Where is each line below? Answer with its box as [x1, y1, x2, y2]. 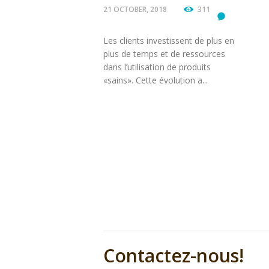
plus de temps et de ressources [103, 47, 225, 59]
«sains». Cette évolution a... [103, 74, 208, 86]
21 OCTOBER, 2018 [103, 4, 167, 15]
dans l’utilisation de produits [103, 61, 211, 73]
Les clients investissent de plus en [103, 34, 234, 46]
